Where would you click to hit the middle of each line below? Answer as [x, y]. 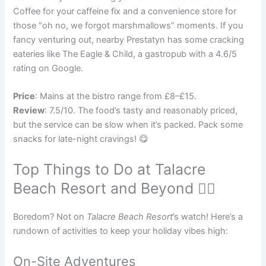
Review [29, 111]
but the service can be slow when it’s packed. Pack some [128, 125]
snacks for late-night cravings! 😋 [81, 139]
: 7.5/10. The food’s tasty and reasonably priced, [141, 111]
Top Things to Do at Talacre [110, 170]
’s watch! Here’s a [208, 217]
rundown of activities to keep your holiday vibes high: [121, 231]
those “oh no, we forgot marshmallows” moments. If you [128, 25]
